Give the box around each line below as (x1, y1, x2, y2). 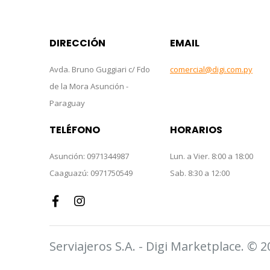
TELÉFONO (49, 122, 100, 137)
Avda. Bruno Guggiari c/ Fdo (49, 63, 150, 75)
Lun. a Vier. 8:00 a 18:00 (170, 150, 253, 162)
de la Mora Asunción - (49, 80, 128, 92)
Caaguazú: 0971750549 (49, 167, 133, 178)
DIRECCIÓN (49, 36, 105, 50)
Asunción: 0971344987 (49, 150, 129, 162)
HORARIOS (170, 122, 222, 137)
